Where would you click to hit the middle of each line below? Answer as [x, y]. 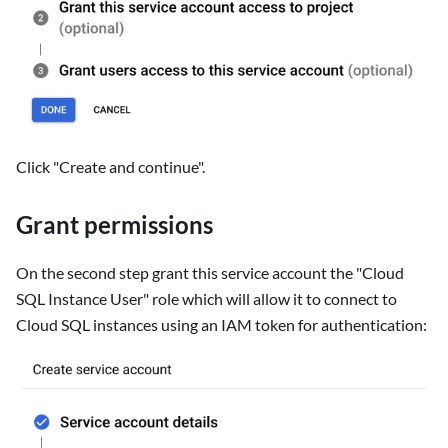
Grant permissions [114, 225]
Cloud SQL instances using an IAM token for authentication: [221, 325]
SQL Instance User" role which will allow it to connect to [206, 299]
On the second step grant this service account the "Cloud [210, 273]
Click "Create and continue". [110, 167]
